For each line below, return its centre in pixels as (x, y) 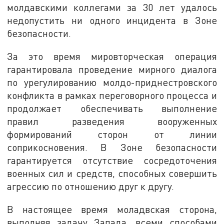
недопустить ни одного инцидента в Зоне (112, 20)
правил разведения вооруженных (112, 121)
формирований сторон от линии (112, 134)
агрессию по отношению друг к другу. (91, 186)
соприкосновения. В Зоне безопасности (112, 147)
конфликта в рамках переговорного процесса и (112, 95)
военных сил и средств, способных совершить (112, 173)
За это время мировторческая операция (112, 56)
